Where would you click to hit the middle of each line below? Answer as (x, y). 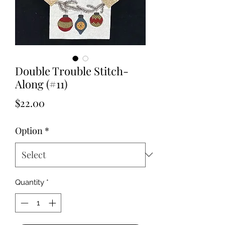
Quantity (30, 182)
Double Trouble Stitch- (72, 71)
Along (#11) (41, 84)
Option (29, 130)
